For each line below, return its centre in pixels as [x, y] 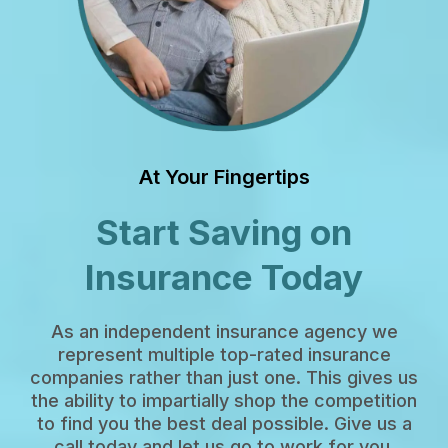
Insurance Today [224, 276]
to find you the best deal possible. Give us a [224, 423]
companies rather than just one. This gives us [224, 377]
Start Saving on [224, 231]
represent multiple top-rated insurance [224, 354]
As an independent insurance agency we [224, 331]
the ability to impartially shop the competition [224, 400]
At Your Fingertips [224, 176]
